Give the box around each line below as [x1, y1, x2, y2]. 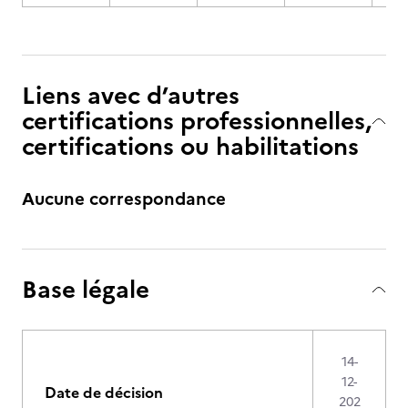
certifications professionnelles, [22, 103, 372, 138]
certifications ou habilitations [22, 128, 359, 164]
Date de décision [45, 382, 163, 403]
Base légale [22, 271, 149, 307]
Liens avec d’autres [22, 77, 240, 113]
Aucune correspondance [22, 186, 226, 212]
